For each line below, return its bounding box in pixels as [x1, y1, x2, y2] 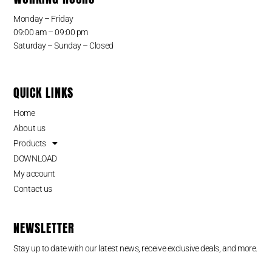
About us [13, 123, 46, 134]
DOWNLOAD [13, 154, 57, 164]
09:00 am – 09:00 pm [13, 27, 88, 37]
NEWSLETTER [13, 218, 75, 237]
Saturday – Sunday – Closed [13, 40, 114, 50]
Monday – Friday [13, 13, 73, 24]
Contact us [13, 184, 52, 194]
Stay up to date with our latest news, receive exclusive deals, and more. [13, 243, 257, 253]
